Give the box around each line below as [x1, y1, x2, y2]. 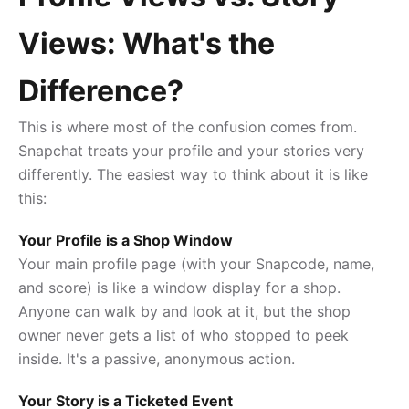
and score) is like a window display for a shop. [18, 278, 341, 297]
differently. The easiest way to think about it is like [18, 164, 368, 184]
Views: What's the [18, 25, 275, 61]
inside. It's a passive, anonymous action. [18, 349, 295, 368]
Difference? [18, 72, 184, 109]
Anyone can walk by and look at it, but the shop [18, 301, 351, 320]
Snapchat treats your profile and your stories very [18, 141, 364, 160]
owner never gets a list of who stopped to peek [18, 325, 349, 344]
